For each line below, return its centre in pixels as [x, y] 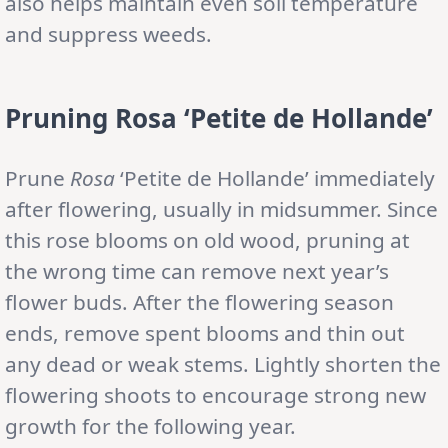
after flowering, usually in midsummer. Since [221, 208]
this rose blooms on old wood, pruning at [207, 239]
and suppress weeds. [108, 33]
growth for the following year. [150, 425]
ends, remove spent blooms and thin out [205, 332]
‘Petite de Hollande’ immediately [275, 177]
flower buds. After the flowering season [199, 301]
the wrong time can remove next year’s [197, 270]
